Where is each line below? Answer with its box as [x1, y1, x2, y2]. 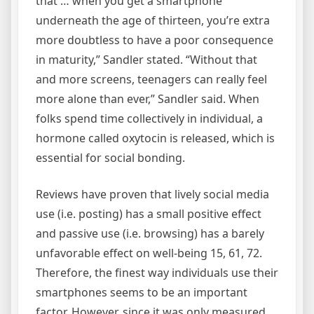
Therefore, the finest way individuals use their [36, 265, 278, 281]
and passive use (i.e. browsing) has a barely [36, 226, 264, 242]
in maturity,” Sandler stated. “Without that [36, 52, 257, 68]
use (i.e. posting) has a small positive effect [36, 206, 261, 222]
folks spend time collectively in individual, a [36, 111, 263, 127]
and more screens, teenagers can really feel [36, 71, 267, 88]
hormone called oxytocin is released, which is [36, 130, 275, 146]
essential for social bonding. [36, 150, 185, 166]
